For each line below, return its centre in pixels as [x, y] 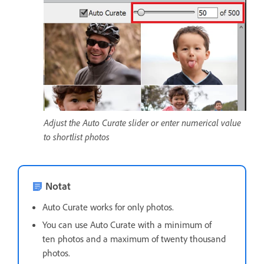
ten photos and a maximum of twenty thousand [134, 238]
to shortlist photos [77, 136]
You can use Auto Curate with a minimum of [127, 224]
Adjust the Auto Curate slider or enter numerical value [142, 122]
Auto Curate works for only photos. [108, 207]
